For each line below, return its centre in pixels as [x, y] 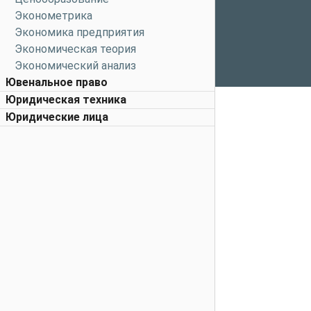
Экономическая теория [75, 49]
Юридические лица [57, 117]
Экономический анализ [75, 66]
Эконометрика [53, 16]
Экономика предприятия [79, 32]
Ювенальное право [57, 82]
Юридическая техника [66, 100]
